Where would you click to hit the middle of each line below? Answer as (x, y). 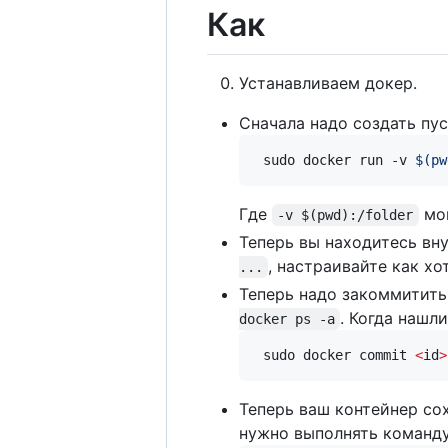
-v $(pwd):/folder (345, 215)
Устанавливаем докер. (328, 83)
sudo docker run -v (335, 160)
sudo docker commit (335, 355)
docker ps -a (287, 319)
